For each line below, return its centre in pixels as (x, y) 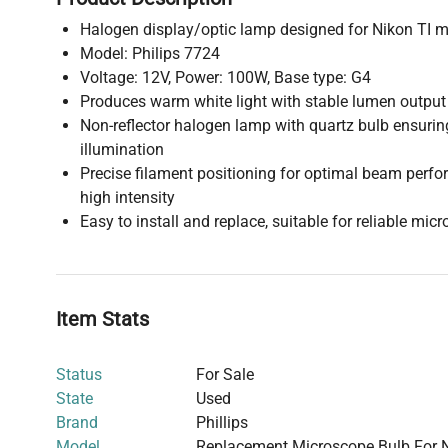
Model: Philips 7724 (150, 53)
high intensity (127, 197)
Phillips (222, 422)
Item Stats (102, 318)
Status (79, 374)
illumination (122, 149)
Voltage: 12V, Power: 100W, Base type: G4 (225, 77)
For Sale (225, 374)
